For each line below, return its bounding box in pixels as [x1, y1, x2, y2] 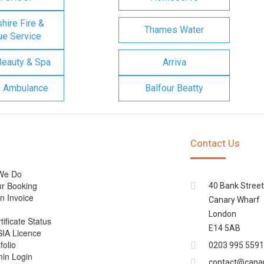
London [208, 209, 236, 219]
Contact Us [190, 137, 240, 149]
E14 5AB [208, 223, 240, 233]
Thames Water [144, 24, 204, 35]
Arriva [162, 57, 186, 68]
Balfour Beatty [145, 82, 203, 94]
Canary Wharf [208, 195, 260, 204]
